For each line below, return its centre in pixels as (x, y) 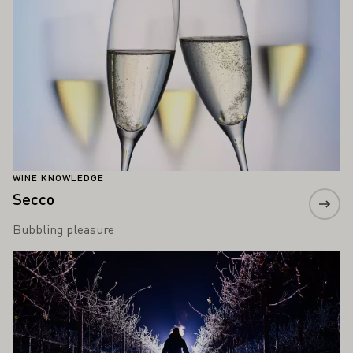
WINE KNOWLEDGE (58, 178)
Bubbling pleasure (63, 229)
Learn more (44, 260)
